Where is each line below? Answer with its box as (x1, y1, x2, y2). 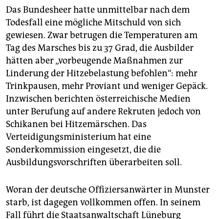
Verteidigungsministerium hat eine (6, 131, 151, 143)
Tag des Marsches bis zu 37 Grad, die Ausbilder (6, 43, 194, 54)
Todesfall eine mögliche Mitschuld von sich (6, 17, 181, 28)
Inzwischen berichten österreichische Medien (6, 93, 191, 105)
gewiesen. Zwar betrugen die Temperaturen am (6, 30, 197, 41)
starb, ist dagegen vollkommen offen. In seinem (6, 197, 200, 208)
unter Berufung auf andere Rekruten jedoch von (6, 106, 201, 117)
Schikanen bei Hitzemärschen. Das (6, 119, 147, 130)
